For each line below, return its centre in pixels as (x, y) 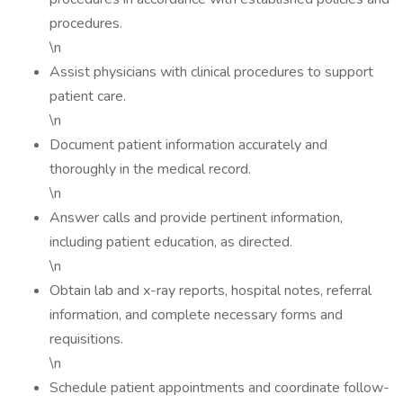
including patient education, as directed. (171, 242)
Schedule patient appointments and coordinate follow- (219, 388)
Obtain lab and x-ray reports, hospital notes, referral (210, 291)
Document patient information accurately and (188, 145)
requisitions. (86, 339)
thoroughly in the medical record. (150, 169)
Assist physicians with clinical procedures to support (211, 72)
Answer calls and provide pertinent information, (196, 218)
